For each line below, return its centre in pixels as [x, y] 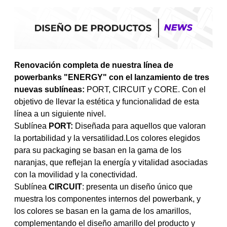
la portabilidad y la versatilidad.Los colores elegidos [107, 138]
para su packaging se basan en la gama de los [98, 150]
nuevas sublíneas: [49, 89]
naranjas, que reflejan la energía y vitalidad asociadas [111, 162]
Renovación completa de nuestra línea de [94, 65]
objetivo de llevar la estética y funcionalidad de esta [107, 101]
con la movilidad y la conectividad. [76, 174]
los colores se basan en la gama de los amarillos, [103, 211]
